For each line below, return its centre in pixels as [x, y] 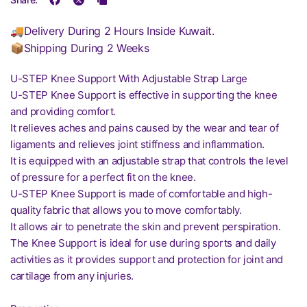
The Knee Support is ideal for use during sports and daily [143, 243]
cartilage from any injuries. [72, 276]
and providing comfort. [63, 111]
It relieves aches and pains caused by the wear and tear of [145, 128]
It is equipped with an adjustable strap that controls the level [149, 161]
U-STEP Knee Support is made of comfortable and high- [142, 194]
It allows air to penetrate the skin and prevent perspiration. [146, 226]
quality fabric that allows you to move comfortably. [126, 210]
